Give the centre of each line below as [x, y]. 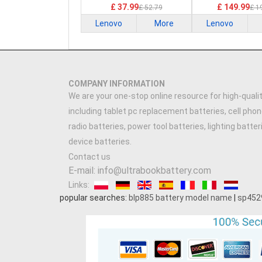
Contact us [89, 157]
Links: [79, 185]
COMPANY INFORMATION [117, 84]
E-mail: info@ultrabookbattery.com [140, 170]
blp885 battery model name [180, 198]
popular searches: [94, 198]
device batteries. [100, 142]
